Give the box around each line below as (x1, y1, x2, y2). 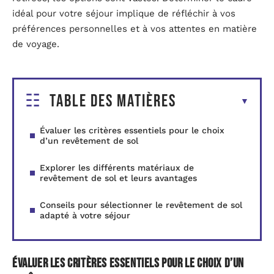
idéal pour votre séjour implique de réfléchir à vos (12, 7, 235, 19)
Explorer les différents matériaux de (40, 163, 194, 173)
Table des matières (50, 91, 176, 112)
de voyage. (12, 38, 59, 50)
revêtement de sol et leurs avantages (40, 173, 197, 183)
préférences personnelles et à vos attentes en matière (12, 23, 257, 34)
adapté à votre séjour (40, 210, 130, 221)
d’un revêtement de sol (40, 136, 138, 146)
